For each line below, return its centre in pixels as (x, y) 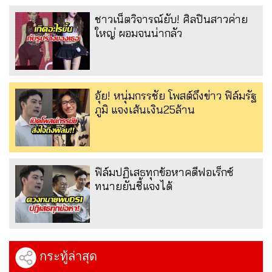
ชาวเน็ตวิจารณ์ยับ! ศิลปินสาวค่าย (171, 19)
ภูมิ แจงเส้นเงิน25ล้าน (145, 109)
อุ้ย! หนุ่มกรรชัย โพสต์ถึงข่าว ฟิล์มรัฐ (176, 95)
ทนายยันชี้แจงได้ (134, 186)
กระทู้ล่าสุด (67, 256)
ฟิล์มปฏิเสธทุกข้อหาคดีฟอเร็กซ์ (164, 172)
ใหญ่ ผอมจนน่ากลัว (138, 33)
